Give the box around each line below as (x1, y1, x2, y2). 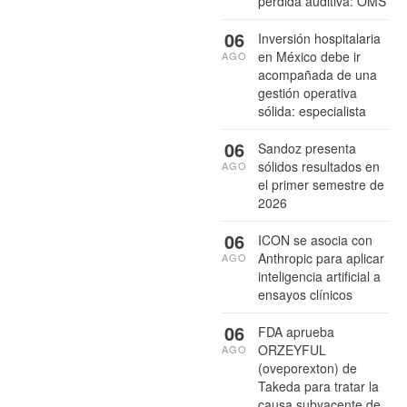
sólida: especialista (258, 102, 366, 121)
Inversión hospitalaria (258, 29, 381, 48)
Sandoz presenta (258, 139, 356, 158)
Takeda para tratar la (258, 377, 379, 396)
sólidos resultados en (258, 157, 380, 176)
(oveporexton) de (258, 359, 357, 378)
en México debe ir (258, 47, 361, 66)
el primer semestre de (258, 175, 384, 194)
